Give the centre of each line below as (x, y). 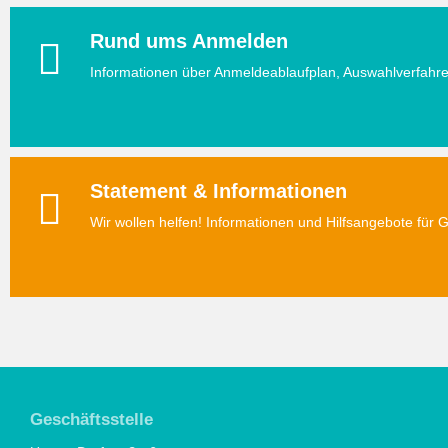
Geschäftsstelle (91, 419)
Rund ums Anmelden (189, 41)
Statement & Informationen (218, 191)
